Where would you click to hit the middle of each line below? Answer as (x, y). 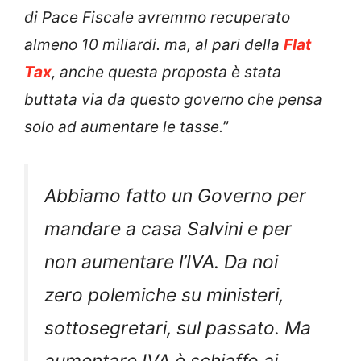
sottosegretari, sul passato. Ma (178, 328)
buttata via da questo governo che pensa (173, 99)
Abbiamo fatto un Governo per (175, 196)
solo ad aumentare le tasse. (124, 127)
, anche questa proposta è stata (166, 72)
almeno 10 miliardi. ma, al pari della (154, 44)
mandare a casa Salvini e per (168, 229)
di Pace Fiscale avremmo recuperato (157, 17)
